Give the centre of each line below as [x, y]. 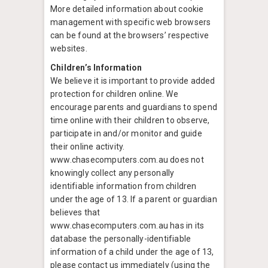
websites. [69, 49]
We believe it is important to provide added [133, 81]
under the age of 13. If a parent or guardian [134, 200]
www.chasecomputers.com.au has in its [127, 226]
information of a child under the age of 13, [132, 252]
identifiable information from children [124, 186]
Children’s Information [96, 68]
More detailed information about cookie [127, 9]
